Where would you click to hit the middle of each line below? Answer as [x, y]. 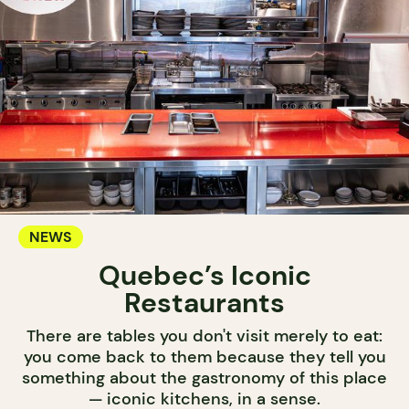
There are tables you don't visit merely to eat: [204, 336]
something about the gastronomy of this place [204, 378]
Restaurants [204, 303]
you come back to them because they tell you [204, 357]
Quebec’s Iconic [204, 275]
